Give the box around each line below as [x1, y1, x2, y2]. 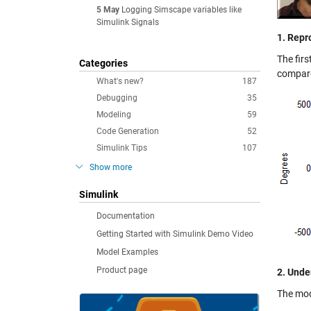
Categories [79, 58, 128, 69]
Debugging [96, 93, 137, 103]
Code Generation [96, 126, 159, 136]
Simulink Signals [96, 17, 159, 27]
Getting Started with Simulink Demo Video [96, 229, 253, 239]
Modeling [96, 110, 131, 119]
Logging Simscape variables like [121, 5, 242, 15]
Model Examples [96, 247, 158, 257]
